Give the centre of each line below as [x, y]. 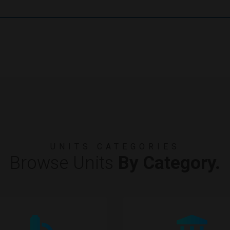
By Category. [167, 163]
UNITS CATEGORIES [115, 147]
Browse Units [62, 163]
